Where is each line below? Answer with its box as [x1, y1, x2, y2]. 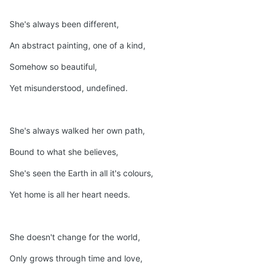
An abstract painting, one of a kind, [9, 40, 146, 51]
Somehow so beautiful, [9, 62, 97, 72]
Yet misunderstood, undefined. [9, 83, 128, 93]
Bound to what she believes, [9, 147, 118, 157]
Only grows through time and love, [9, 253, 143, 264]
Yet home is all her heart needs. [9, 189, 130, 200]
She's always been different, [9, 19, 119, 30]
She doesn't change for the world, [9, 232, 140, 243]
